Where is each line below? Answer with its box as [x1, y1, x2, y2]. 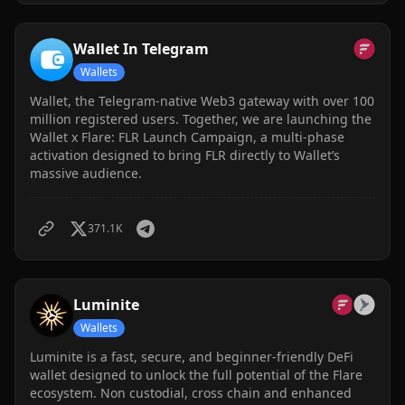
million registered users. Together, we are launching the [30, 110, 372, 127]
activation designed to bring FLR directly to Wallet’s [30, 146, 340, 164]
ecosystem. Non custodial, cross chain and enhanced [30, 384, 352, 401]
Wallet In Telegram [73, 39, 209, 59]
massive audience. [30, 165, 142, 182]
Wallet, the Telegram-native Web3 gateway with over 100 [30, 92, 374, 109]
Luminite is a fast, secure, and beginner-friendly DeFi [30, 348, 353, 365]
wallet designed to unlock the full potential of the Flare [30, 366, 363, 383]
